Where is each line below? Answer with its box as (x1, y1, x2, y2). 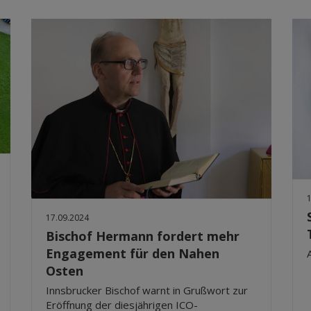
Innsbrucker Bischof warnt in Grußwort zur (46, 283, 249, 298)
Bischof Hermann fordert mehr (46, 228, 240, 245)
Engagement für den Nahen (46, 245, 220, 262)
